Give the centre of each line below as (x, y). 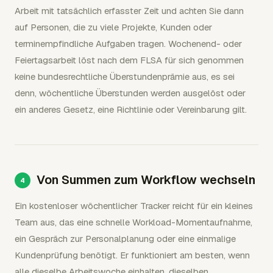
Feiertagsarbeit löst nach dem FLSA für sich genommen (129, 60)
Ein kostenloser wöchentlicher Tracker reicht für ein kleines (134, 205)
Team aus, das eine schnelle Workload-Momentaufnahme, (133, 222)
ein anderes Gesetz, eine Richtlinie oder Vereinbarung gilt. (131, 109)
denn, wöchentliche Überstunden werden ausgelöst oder (130, 93)
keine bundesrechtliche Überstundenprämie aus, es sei (125, 76)
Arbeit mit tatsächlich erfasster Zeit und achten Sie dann (129, 10)
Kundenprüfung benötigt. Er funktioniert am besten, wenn (132, 255)
